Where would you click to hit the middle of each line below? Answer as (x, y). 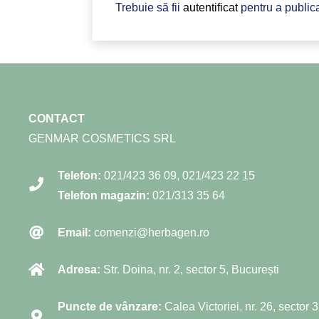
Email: (74, 232)
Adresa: (79, 269)
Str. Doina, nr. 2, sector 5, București (190, 269)
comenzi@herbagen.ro (152, 232)
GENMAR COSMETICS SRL (102, 138)
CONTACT (57, 118)
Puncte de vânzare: (110, 306)
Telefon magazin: (104, 195)
